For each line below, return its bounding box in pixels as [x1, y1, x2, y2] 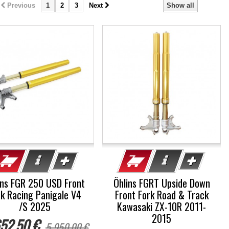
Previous [7, 2, 35, 9]
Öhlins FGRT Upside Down [113, 175, 210, 191]
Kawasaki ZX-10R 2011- [117, 199, 206, 214]
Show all [167, 2, 194, 9]
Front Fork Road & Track [114, 187, 209, 202]
